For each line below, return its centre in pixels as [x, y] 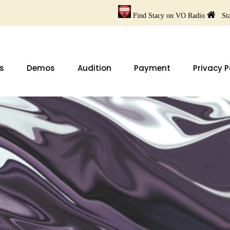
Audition [94, 68]
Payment [152, 68]
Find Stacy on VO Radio [170, 16]
